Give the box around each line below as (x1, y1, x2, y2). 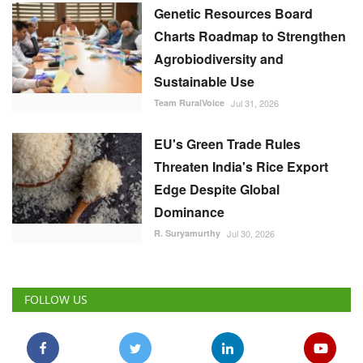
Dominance (154, 202, 224, 221)
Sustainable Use (154, 71, 254, 91)
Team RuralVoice (154, 96, 224, 109)
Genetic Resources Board (154, 3, 313, 23)
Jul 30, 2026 (227, 226, 275, 240)
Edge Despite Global (154, 179, 280, 199)
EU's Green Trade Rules (154, 134, 301, 153)
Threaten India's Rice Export (154, 156, 328, 176)
